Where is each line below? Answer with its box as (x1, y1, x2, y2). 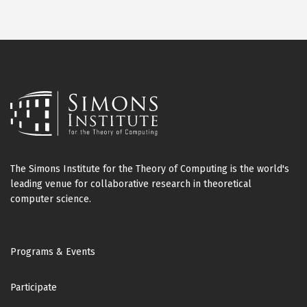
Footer (10, 233, 61, 255)
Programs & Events (10, 245, 95, 258)
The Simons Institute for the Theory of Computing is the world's (10, 162, 289, 175)
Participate (10, 281, 57, 293)
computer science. (10, 193, 91, 205)
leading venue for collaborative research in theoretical (10, 177, 251, 190)
